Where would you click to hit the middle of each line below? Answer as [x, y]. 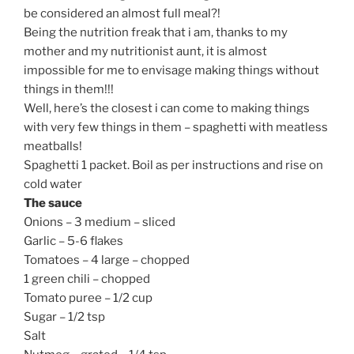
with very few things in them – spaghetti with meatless [176, 128]
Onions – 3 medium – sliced [100, 222]
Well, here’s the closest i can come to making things [167, 109]
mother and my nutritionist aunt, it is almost [145, 52]
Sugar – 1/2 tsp [64, 317]
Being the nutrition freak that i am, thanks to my [156, 33]
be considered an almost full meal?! [122, 14]
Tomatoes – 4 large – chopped [107, 260]
